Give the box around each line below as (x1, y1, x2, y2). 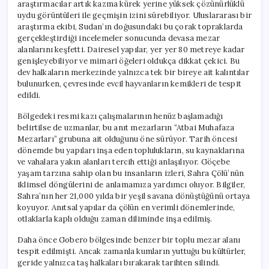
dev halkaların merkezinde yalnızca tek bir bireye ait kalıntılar (17, 67, 249, 77)
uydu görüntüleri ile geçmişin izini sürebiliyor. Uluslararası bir (17, 10, 252, 20)
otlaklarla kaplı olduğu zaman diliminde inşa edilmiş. (17, 213, 213, 224)
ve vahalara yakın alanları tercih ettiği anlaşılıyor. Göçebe (17, 156, 230, 167)
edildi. (17, 89, 41, 100)
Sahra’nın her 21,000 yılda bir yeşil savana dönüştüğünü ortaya (17, 190, 250, 201)
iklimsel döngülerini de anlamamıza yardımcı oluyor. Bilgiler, (17, 179, 246, 190)
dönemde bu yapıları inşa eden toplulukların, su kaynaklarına (17, 145, 244, 156)
